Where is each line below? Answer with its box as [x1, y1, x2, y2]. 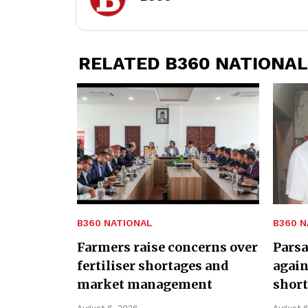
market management [77, 276, 212, 293]
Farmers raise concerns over [77, 239, 258, 256]
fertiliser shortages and [77, 258, 229, 274]
